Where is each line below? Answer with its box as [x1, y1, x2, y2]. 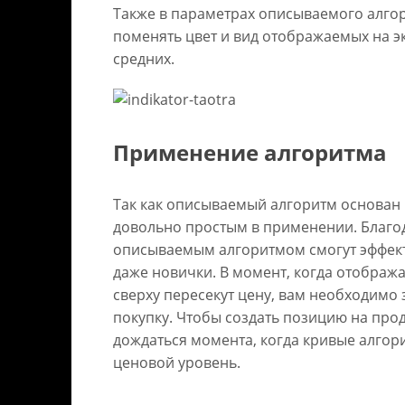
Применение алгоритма [112, 137, 387, 167]
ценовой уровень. [112, 352, 240, 372]
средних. [112, 48, 174, 69]
